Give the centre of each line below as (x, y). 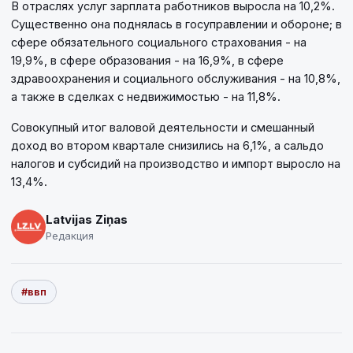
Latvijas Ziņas (87, 219)
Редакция (70, 235)
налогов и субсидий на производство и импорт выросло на (176, 164)
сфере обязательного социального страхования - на (159, 43)
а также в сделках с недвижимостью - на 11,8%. (146, 97)
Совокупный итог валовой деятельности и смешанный (163, 128)
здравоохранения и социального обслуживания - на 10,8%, (176, 79)
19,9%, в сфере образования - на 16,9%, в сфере (147, 61)
